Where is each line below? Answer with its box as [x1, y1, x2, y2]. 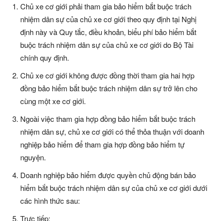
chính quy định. [20, 52, 69, 63]
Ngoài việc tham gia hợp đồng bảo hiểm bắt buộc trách [20, 113, 195, 124]
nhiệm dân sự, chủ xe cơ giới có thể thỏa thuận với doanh [20, 126, 204, 137]
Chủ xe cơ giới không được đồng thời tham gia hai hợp [20, 70, 194, 81]
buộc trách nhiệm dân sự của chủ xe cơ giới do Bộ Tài [20, 39, 193, 50]
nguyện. [20, 152, 46, 163]
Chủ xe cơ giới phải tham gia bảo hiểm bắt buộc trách [20, 1, 191, 12]
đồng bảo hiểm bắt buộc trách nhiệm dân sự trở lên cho [20, 83, 197, 94]
